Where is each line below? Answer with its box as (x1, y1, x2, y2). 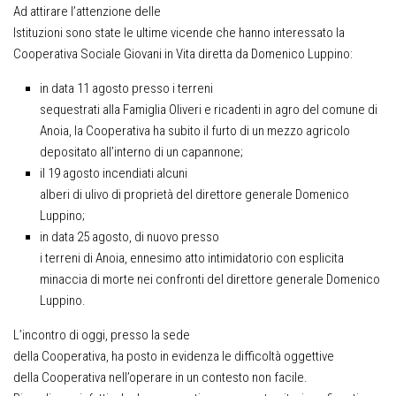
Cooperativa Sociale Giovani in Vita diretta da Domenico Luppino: (13, 46, 353, 62)
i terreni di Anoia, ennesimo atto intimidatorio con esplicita (40, 250, 344, 266)
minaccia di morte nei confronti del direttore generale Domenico (40, 271, 380, 287)
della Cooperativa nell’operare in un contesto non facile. (13, 369, 308, 385)
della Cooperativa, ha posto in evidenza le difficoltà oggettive (13, 348, 334, 364)
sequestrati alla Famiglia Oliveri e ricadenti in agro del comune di (40, 102, 377, 118)
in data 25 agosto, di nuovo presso (40, 229, 219, 245)
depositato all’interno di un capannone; (40, 144, 243, 160)
